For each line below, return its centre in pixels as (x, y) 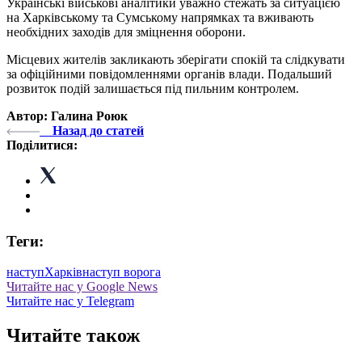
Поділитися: (42, 145)
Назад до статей (98, 130)
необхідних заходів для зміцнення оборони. (126, 32)
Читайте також (73, 336)
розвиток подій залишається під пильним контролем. (153, 88)
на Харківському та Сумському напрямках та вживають (160, 17)
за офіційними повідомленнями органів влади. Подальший (169, 74)
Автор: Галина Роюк (67, 116)
